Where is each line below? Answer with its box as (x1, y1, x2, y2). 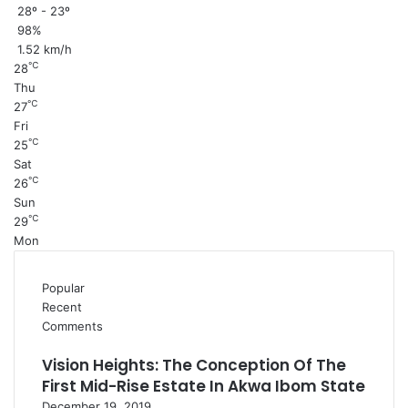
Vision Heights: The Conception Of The (42, 354, 346, 376)
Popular (42, 280, 85, 295)
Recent (42, 300, 82, 314)
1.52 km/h (17, 42, 72, 56)
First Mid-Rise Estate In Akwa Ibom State (42, 375, 365, 397)
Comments (42, 319, 103, 333)
